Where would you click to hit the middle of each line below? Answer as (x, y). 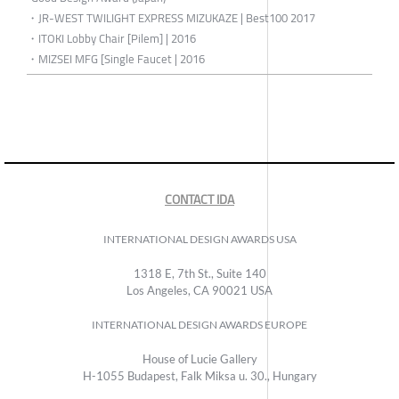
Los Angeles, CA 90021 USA (199, 290)
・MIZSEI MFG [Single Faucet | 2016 (116, 58)
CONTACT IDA (199, 199)
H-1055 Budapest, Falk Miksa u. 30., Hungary (199, 375)
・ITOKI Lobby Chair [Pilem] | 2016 (111, 38)
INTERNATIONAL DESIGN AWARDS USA (199, 239)
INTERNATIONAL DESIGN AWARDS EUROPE (199, 324)
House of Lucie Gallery (199, 358)
